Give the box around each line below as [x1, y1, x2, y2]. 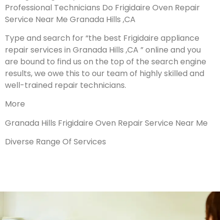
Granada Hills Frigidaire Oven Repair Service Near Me [5, 117, 208, 129]
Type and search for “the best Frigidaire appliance [5, 32, 199, 44]
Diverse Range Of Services [5, 136, 106, 148]
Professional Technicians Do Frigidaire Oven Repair [5, 1, 200, 13]
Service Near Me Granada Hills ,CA [5, 13, 136, 25]
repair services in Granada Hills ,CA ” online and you [5, 44, 201, 56]
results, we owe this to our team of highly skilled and [5, 68, 204, 80]
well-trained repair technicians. [5, 80, 126, 91]
